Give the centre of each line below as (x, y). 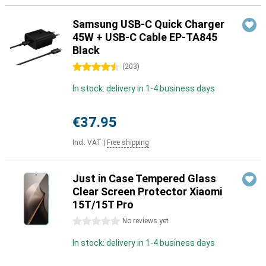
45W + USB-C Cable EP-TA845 (145, 37)
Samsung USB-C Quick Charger (148, 24)
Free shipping (128, 142)
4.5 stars (89, 67)
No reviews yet (145, 221)
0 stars (86, 221)
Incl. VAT (87, 142)
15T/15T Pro (103, 205)
